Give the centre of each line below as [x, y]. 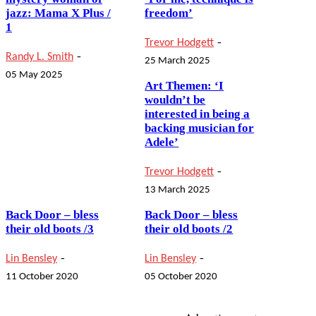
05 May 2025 [34, 75]
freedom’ [169, 13]
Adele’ [162, 142]
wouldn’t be [175, 100]
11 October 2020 [42, 276]
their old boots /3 [50, 229]
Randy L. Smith [39, 57]
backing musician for [200, 128]
